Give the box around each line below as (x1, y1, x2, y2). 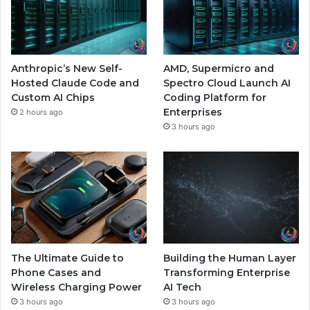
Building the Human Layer (163, 252, 297, 265)
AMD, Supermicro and (163, 62, 275, 75)
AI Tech (163, 281, 202, 294)
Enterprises (163, 106, 223, 119)
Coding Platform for (163, 91, 267, 104)
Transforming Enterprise (163, 266, 291, 280)
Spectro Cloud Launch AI (163, 77, 291, 90)
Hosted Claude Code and (11, 77, 139, 90)
